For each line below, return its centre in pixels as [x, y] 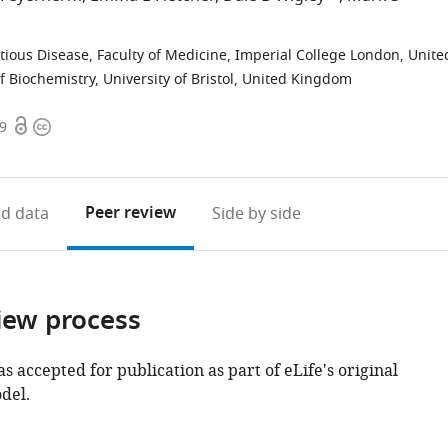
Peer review [130, 214]
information [78, 151]
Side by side [256, 214]
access [36, 151]
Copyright [70, 127]
